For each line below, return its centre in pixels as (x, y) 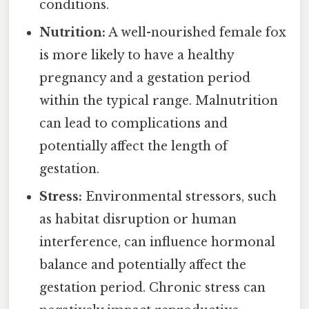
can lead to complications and (134, 124)
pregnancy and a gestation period (145, 78)
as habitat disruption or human (138, 220)
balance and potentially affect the (143, 265)
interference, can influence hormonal (158, 242)
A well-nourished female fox (196, 33)
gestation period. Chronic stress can (153, 288)
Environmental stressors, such (180, 197)
